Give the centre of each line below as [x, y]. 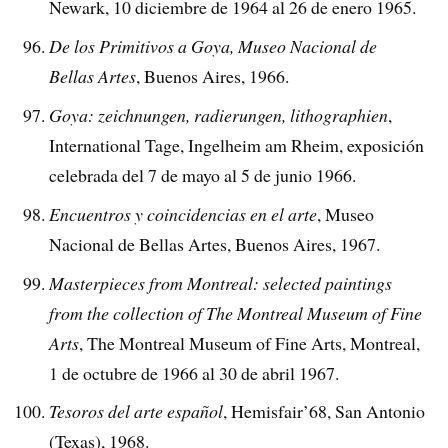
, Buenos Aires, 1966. [213, 75]
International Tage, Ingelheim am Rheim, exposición [237, 144]
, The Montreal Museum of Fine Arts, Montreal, [250, 342]
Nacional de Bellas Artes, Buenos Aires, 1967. [215, 243]
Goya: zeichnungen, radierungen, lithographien [219, 114]
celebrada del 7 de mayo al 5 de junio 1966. [203, 174]
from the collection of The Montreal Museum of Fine [236, 312]
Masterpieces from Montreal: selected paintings [221, 282]
